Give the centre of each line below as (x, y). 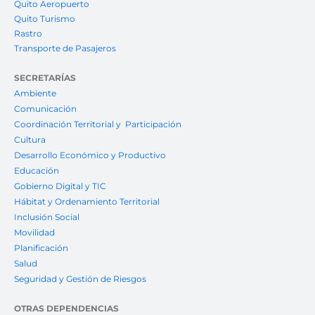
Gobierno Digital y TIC (60, 186)
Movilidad (34, 233)
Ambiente (35, 94)
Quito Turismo (45, 19)
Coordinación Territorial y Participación (99, 124)
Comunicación (45, 109)
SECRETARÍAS (45, 78)
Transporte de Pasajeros (65, 49)
